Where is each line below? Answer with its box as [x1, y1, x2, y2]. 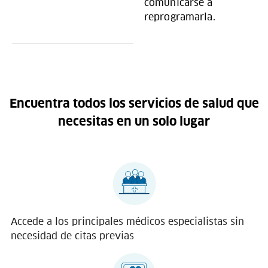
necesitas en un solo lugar [58, 116, 210, 128]
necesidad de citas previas [11, 230, 134, 242]
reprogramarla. [144, 11, 215, 23]
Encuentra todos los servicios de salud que [9, 98, 259, 110]
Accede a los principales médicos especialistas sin [11, 215, 244, 228]
